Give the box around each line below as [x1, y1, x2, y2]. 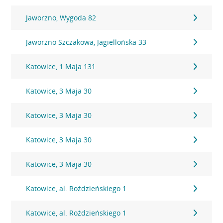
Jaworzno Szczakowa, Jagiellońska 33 [26, 37, 147, 47]
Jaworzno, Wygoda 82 [26, 13, 97, 22]
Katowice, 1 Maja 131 [26, 62, 96, 71]
